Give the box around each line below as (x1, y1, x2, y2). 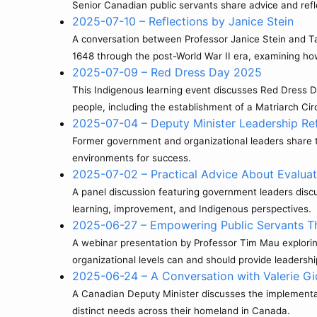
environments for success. (72, 152, 191, 163)
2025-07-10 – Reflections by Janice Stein (72, 14, 294, 28)
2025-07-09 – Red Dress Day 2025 (72, 65, 262, 79)
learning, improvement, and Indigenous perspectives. (72, 203, 311, 214)
